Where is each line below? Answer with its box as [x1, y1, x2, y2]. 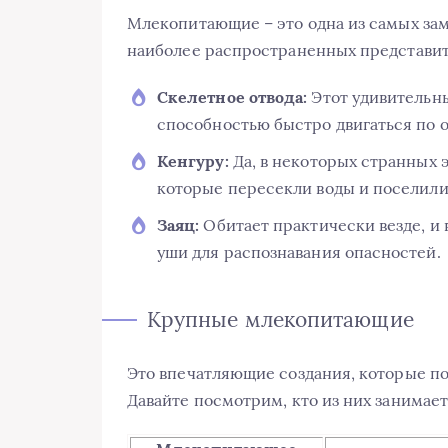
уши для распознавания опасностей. [157, 241, 441, 262]
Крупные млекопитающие [147, 305, 414, 333]
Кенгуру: [157, 150, 229, 171]
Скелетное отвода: [157, 86, 308, 107]
